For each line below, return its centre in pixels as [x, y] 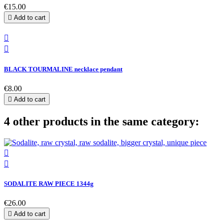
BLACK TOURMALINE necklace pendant [63, 69]
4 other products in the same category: [102, 121]
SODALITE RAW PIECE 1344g [49, 183]
